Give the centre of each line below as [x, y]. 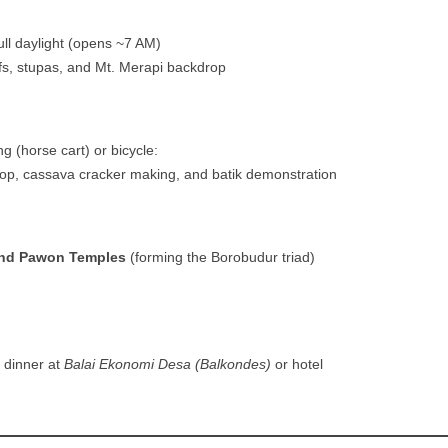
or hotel [296, 363]
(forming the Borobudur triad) [220, 256]
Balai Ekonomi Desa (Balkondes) [167, 363]
